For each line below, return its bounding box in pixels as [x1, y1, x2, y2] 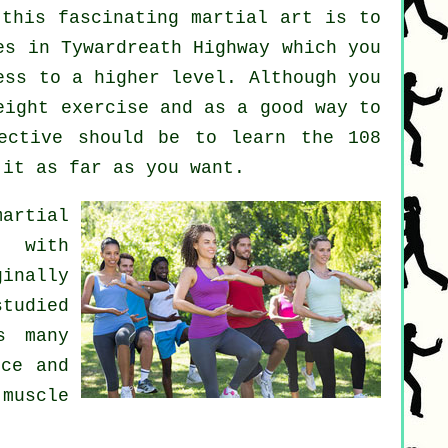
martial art [190, 8, 313, 29]
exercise [60, 98, 149, 119]
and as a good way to [148, 98, 381, 119]
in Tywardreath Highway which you [16, 38, 382, 59]
